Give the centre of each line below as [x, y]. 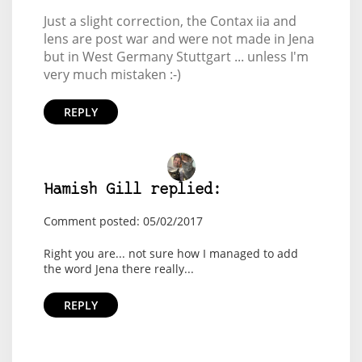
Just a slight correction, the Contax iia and [170, 21]
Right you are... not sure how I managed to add [170, 253]
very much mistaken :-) [112, 74]
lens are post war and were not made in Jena [179, 39]
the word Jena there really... [118, 269]
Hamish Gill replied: [132, 190]
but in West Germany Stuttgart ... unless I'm [176, 57]
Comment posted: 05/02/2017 [123, 221]
